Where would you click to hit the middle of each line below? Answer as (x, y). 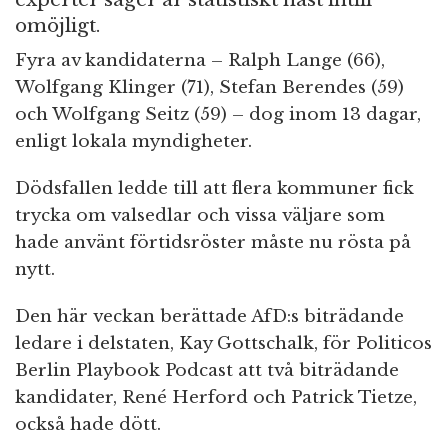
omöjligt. (57, 26)
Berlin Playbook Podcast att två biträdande (207, 371)
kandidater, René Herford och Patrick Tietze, (216, 398)
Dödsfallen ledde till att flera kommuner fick (214, 189)
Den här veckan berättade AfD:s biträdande (209, 317)
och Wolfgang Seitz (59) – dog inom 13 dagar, (218, 115)
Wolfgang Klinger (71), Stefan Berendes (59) (209, 88)
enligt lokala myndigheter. (133, 142)
